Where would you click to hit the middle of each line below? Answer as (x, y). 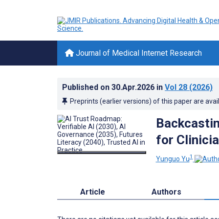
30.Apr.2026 (134, 87)
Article (93, 192)
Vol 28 (176, 87)
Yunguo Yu (173, 159)
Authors (166, 192)
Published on (87, 87)
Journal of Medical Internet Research (138, 53)
